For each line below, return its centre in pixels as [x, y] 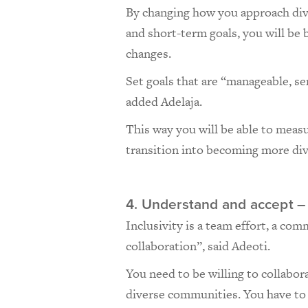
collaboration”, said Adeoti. [199, 246]
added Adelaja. [164, 102]
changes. [150, 54]
